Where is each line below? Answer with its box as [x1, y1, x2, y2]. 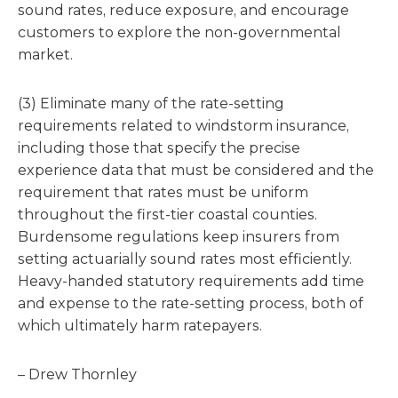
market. [18, 46, 73, 63]
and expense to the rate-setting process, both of [18, 295, 363, 312]
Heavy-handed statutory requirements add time [18, 273, 364, 290]
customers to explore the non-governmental [18, 24, 341, 41]
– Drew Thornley [18, 366, 137, 383]
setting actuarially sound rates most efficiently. [18, 251, 352, 267]
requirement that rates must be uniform [18, 184, 308, 201]
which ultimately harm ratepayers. [18, 317, 262, 334]
